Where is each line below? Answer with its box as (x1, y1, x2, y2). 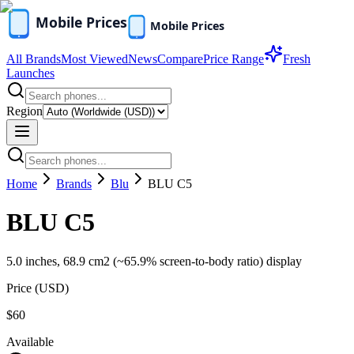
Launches (6, 66, 55, 80)
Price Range (203, 52, 264, 66)
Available (6, 334, 54, 348)
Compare (157, 52, 203, 66)
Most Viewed (61, 52, 128, 66)
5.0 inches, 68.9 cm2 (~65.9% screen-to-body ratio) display (6, 254, 302, 268)
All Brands (6, 52, 61, 66)
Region (6, 104, 43, 118)
